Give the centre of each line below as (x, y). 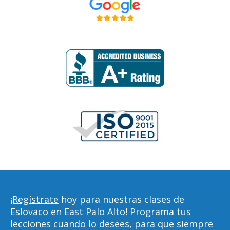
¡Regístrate (34, 199)
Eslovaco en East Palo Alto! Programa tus (101, 212)
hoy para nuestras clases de (121, 199)
